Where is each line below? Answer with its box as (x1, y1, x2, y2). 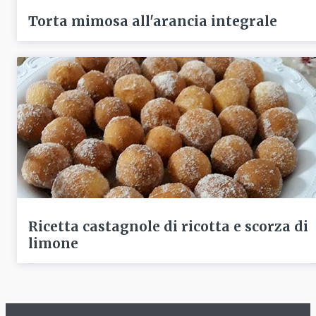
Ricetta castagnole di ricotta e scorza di (28, 217, 308, 235)
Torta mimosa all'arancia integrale (28, 13, 277, 30)
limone (28, 234, 78, 252)
